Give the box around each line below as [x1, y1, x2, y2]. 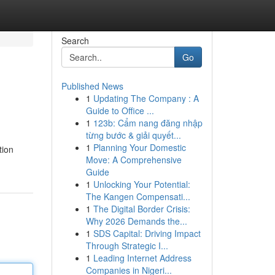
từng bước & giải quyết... [85, 129, 181, 141]
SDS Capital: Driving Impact [93, 227, 201, 239]
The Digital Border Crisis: [93, 203, 190, 215]
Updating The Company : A [93, 92, 199, 104]
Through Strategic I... [85, 239, 168, 252]
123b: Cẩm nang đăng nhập [93, 117, 203, 129]
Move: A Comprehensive [85, 153, 182, 166]
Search [61, 34, 89, 47]
